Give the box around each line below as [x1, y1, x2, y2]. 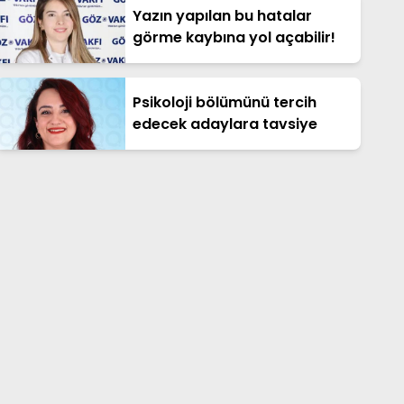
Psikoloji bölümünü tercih [132, 92, 317, 114]
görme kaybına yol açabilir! [132, 27, 335, 49]
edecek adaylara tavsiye [132, 114, 317, 135]
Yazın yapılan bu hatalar [132, 5, 312, 27]
